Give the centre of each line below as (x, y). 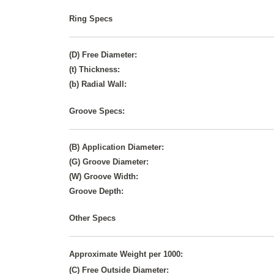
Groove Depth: (97, 191)
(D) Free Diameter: (103, 54)
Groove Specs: (97, 111)
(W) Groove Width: (104, 176)
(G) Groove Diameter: (109, 161)
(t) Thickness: (95, 69)
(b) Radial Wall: (98, 84)
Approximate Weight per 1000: (126, 254)
